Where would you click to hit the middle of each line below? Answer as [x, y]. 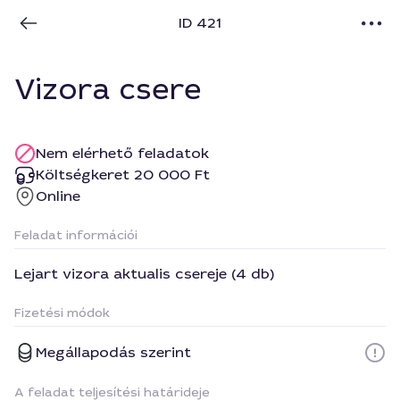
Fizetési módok [62, 312]
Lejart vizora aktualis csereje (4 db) [144, 274]
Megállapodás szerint [113, 352]
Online [58, 196]
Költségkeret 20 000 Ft [123, 175]
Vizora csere [108, 89]
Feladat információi [76, 235]
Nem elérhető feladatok [122, 153]
